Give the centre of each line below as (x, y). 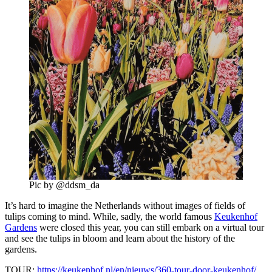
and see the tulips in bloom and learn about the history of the (120, 238)
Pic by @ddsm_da (64, 185)
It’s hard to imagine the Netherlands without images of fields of (125, 205)
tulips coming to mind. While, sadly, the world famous (110, 216)
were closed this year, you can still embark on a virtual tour (151, 227)
